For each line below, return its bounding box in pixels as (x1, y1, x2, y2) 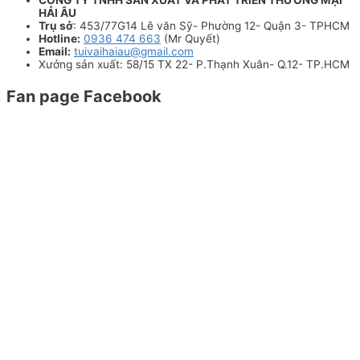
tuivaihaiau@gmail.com (74, 44, 194, 58)
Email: (39, 44, 71, 58)
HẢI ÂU (39, 6, 76, 19)
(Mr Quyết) (161, 31, 220, 45)
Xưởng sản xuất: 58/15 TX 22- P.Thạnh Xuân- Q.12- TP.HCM (39, 57, 350, 71)
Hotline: (39, 31, 80, 45)
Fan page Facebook (6, 86, 162, 106)
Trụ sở (39, 18, 73, 32)
